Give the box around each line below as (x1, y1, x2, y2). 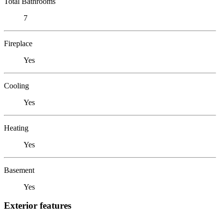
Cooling (4, 81, 29, 90)
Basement (4, 165, 34, 174)
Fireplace (4, 39, 32, 48)
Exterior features (4, 200, 71, 211)
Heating (4, 123, 28, 132)
